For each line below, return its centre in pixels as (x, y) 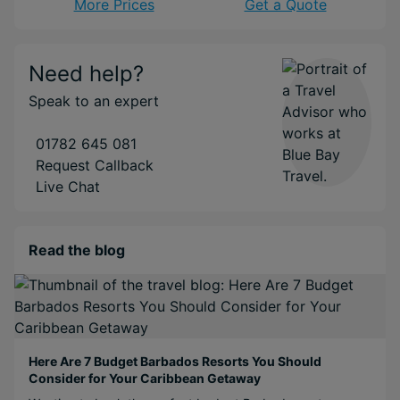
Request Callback (95, 165)
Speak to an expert (94, 100)
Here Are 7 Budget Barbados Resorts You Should (175, 361)
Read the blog (77, 250)
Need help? (86, 73)
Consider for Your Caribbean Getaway (145, 378)
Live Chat (68, 186)
